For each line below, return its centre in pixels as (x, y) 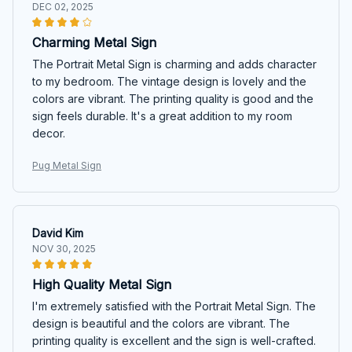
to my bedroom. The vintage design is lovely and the (169, 81)
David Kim (58, 233)
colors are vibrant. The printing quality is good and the (173, 98)
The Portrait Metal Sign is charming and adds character (174, 64)
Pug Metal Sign (67, 165)
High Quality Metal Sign (102, 284)
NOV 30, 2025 (64, 248)
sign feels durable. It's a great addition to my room (162, 115)
